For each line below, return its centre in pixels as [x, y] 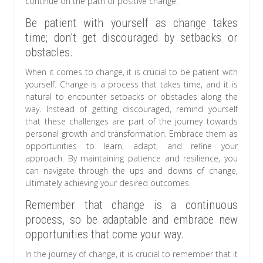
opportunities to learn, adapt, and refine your [131, 146]
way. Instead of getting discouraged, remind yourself [131, 109]
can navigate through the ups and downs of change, [131, 171]
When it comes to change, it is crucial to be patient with [131, 72]
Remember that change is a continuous [131, 205]
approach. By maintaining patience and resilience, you [131, 159]
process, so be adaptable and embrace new [131, 220]
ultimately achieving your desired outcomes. [108, 183]
